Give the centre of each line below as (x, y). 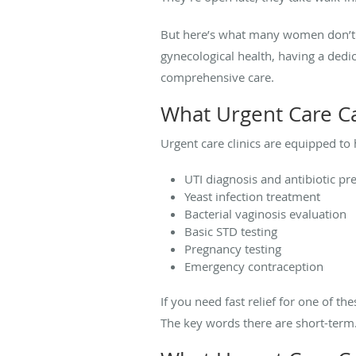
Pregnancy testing (233, 248)
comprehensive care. (217, 77)
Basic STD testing (231, 231)
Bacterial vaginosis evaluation (265, 213)
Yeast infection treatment (252, 196)
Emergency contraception (254, 266)
